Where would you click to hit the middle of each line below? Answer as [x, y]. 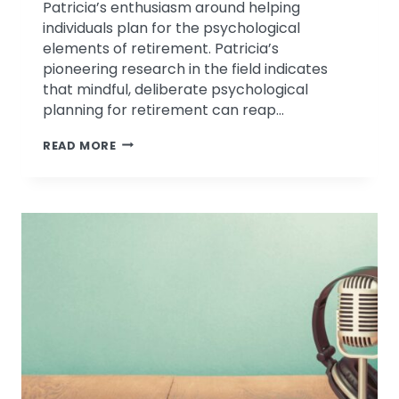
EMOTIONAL [154, 143]
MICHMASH [151, 225]
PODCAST [147, 246]
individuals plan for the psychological [171, 28]
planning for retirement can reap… [163, 110]
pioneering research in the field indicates [185, 69]
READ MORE [80, 145]
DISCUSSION [156, 184]
